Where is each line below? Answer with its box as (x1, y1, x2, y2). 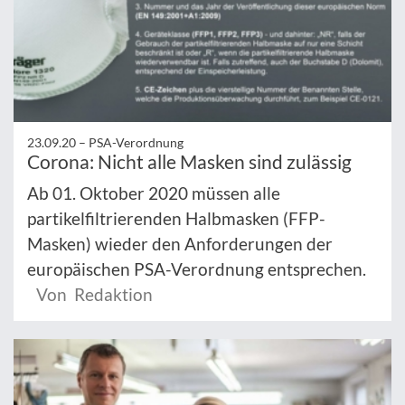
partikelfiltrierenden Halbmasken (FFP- (27, 208, 325, 230)
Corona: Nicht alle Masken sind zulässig (27, 150, 352, 174)
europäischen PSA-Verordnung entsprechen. (27, 259, 366, 280)
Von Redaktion (36, 284, 153, 306)
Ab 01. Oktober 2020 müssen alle (27, 183, 280, 204)
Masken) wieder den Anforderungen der (27, 233, 333, 255)
